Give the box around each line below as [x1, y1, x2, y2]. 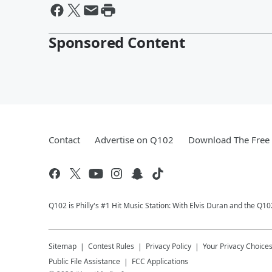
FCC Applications [132, 256, 188, 267]
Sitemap [49, 241, 76, 251]
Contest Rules [88, 241, 134, 251]
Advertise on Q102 [95, 134, 174, 146]
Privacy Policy [146, 241, 191, 251]
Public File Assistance [49, 256, 120, 267]
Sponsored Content [49, 32, 185, 52]
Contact [49, 134, 80, 146]
